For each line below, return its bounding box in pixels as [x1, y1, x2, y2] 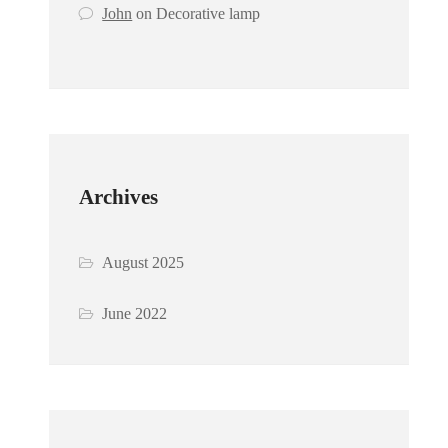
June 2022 [102, 305, 168, 323]
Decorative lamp [156, 5, 261, 23]
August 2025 [102, 254, 185, 272]
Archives [79, 185, 158, 210]
